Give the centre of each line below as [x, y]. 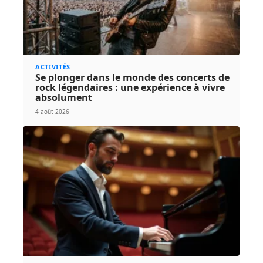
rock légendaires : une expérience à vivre [130, 88]
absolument [63, 98]
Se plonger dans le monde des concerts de [132, 78]
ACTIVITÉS [53, 67]
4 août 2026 [52, 112]
